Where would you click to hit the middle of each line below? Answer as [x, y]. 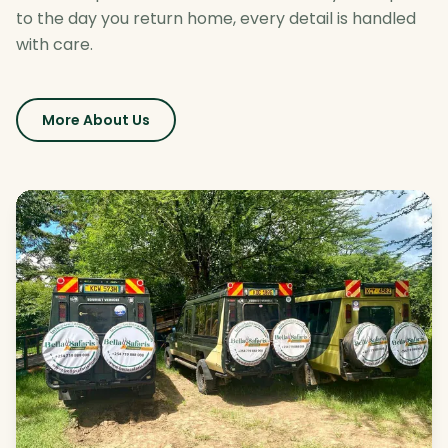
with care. [54, 44]
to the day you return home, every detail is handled [216, 18]
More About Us [96, 119]
